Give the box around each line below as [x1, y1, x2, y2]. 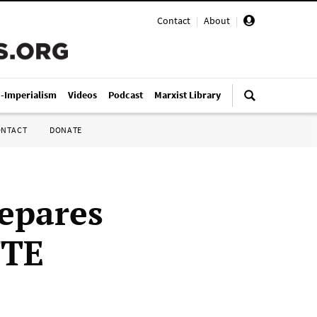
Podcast [108, 88, 143, 101]
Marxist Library [154, 88, 221, 101]
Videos [68, 88, 97, 101]
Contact [157, 14, 190, 27]
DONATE [50, 125, 82, 135]
